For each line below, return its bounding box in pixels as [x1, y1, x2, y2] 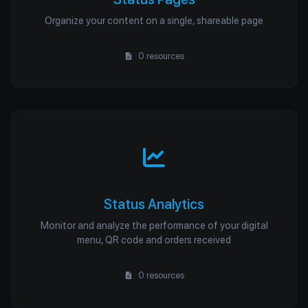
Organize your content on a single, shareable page [45, 14, 263, 26]
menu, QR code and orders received [77, 234, 231, 245]
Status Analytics [104, 196, 204, 212]
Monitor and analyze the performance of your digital [40, 219, 268, 231]
